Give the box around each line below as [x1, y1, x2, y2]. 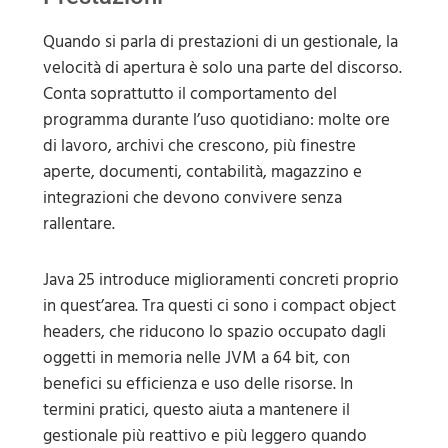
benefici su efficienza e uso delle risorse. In [42, 369, 353, 398]
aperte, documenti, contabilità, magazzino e [42, 157, 362, 186]
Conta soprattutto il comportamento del [42, 79, 337, 108]
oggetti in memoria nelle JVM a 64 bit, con [42, 343, 350, 372]
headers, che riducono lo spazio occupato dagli [42, 317, 386, 346]
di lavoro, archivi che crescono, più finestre [42, 131, 356, 160]
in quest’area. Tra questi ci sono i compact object [42, 291, 396, 320]
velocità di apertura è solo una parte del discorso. [42, 53, 402, 82]
